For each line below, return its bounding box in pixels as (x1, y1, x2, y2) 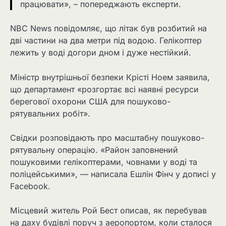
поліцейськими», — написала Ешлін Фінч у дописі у (10, 168, 216, 179)
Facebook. (10, 181, 50, 191)
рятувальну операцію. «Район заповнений (10, 144, 178, 155)
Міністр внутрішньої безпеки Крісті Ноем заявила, (10, 72, 210, 82)
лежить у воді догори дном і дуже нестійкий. (10, 47, 191, 58)
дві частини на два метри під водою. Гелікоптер (10, 35, 202, 46)
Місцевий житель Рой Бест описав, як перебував (10, 205, 207, 215)
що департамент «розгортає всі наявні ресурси (10, 84, 199, 94)
